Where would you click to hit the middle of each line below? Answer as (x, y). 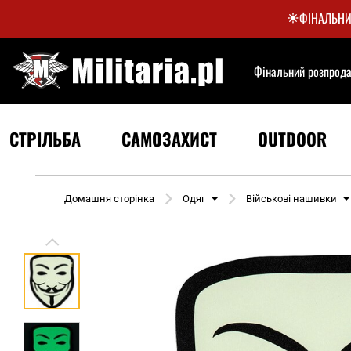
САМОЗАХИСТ (169, 139)
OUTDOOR (292, 139)
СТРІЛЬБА (45, 139)
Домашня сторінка (109, 199)
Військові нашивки (291, 199)
